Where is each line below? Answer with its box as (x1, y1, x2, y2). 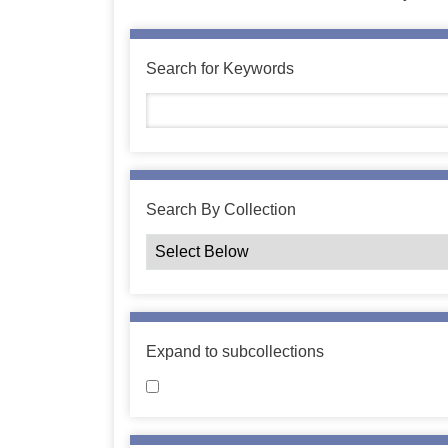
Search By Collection (145, 201, 296, 218)
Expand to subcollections (145, 343, 324, 360)
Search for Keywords (145, 60, 294, 77)
